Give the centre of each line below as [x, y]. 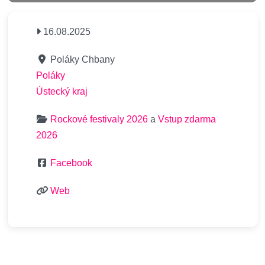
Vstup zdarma [187, 119]
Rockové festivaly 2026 [99, 119]
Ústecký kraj [62, 91]
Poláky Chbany [83, 59]
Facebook [71, 163]
